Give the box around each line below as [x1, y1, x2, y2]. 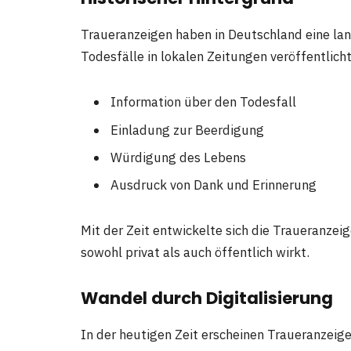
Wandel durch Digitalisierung [81, 286, 333, 309]
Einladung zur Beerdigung [110, 121, 264, 139]
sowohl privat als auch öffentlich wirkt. [81, 244, 309, 261]
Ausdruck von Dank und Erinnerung [110, 176, 317, 194]
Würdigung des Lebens [110, 148, 246, 166]
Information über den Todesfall [110, 93, 296, 111]
